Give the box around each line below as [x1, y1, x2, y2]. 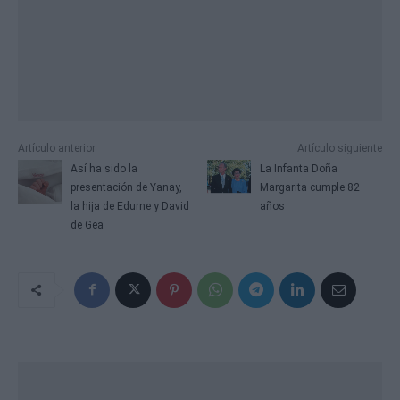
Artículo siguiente [296, 141, 382, 154]
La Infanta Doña [260, 162, 338, 175]
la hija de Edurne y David [70, 199, 189, 212]
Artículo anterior [18, 141, 96, 154]
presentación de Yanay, [70, 180, 182, 194]
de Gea [70, 218, 104, 231]
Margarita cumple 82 [260, 180, 361, 194]
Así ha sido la [70, 162, 137, 175]
